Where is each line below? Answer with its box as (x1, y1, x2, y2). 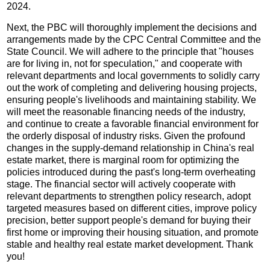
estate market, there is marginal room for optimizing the (7, 154, 240, 165)
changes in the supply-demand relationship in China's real (7, 142, 255, 153)
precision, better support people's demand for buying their (7, 215, 251, 225)
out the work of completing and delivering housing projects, (7, 82, 257, 93)
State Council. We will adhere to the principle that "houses (7, 46, 254, 57)
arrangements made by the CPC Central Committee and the (7, 34, 262, 45)
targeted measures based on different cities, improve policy (7, 202, 257, 213)
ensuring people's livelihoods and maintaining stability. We (7, 94, 257, 105)
